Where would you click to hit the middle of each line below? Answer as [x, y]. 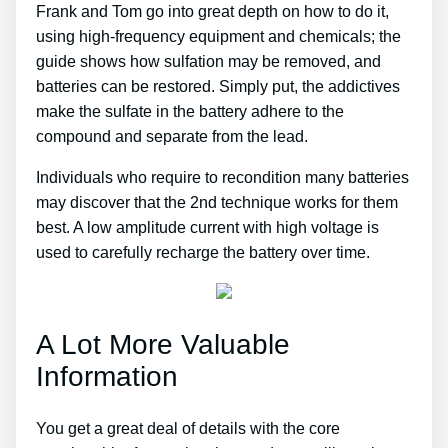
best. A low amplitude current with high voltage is [207, 227]
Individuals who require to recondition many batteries [222, 177]
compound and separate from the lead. [172, 136]
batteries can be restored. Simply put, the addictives [218, 86]
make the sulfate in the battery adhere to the [190, 111]
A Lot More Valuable [163, 344]
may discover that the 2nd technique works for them [217, 202]
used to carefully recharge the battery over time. [203, 252]
